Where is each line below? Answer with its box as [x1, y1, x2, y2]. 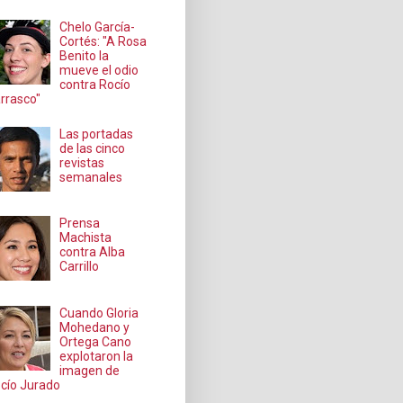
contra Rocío [59, 77, 131, 93]
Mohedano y [59, 319, 130, 335]
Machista [59, 230, 112, 246]
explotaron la [59, 348, 134, 363]
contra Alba [59, 245, 126, 260]
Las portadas [59, 126, 134, 141]
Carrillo [59, 259, 100, 274]
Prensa [59, 216, 101, 231]
